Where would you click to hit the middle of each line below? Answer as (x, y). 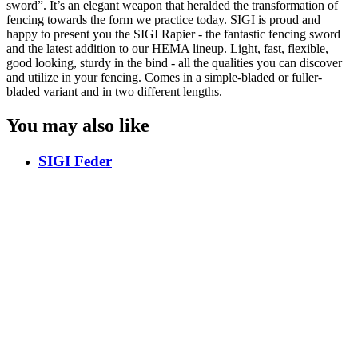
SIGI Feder (75, 161)
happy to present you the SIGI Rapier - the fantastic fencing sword (173, 34)
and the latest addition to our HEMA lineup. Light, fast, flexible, (167, 48)
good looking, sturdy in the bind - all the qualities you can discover (174, 62)
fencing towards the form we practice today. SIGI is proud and (163, 19)
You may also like (78, 125)
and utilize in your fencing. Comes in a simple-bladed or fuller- (164, 77)
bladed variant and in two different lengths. (114, 91)
